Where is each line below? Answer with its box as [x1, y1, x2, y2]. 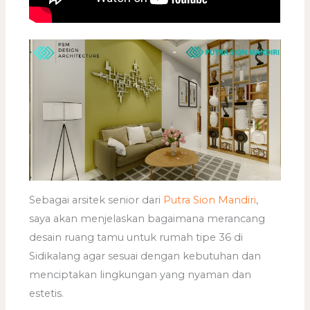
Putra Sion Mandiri [163, 193, 257, 206]
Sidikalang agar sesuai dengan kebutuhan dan [29, 249, 262, 262]
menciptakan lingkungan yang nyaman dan [29, 268, 252, 281]
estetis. [29, 286, 64, 300]
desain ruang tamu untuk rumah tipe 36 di [29, 230, 244, 244]
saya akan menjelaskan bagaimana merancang [29, 212, 266, 225]
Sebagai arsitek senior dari [29, 193, 164, 206]
